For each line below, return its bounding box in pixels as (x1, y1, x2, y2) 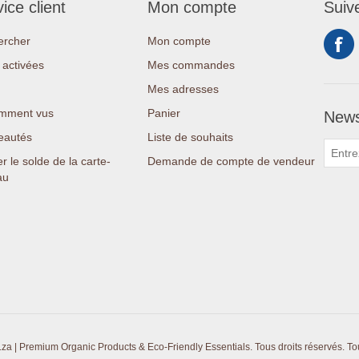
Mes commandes (147, 58, 235, 71)
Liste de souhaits (147, 131, 233, 143)
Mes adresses (147, 83, 219, 95)
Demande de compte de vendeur (147, 155, 315, 167)
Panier (147, 107, 180, 119)
